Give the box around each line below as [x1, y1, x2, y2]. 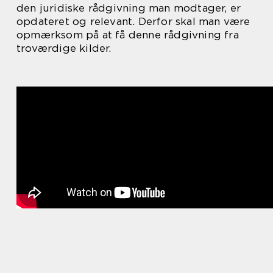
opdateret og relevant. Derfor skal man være [16, 15, 250, 27]
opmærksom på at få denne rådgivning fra [16, 28, 239, 41]
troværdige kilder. [16, 41, 112, 54]
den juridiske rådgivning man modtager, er [16, 1, 241, 14]
